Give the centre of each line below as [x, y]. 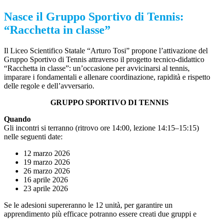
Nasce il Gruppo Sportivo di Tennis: [94, 17]
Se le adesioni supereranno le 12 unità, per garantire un [88, 205]
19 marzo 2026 [47, 162]
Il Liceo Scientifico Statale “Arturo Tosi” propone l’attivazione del [106, 51]
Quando [17, 119]
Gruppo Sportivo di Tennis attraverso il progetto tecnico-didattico [104, 60]
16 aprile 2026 [46, 180]
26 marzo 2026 [47, 171]
